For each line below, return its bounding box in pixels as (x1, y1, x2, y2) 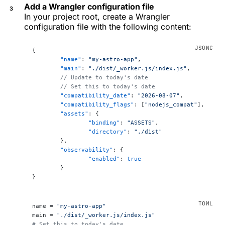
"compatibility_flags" (60, 101, 134, 108)
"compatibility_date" (60, 92, 131, 99)
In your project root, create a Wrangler (24, 12, 170, 22)
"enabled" (88, 155, 120, 163)
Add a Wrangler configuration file (24, 2, 154, 12)
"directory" (88, 128, 127, 136)
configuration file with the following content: (24, 22, 191, 32)
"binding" (88, 119, 120, 127)
